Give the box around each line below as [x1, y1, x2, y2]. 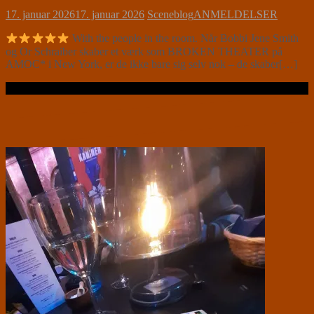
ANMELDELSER [193, 8, 278, 21]
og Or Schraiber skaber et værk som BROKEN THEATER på [6, 45, 282, 57]
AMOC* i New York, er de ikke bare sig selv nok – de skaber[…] [6, 57, 297, 70]
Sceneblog [147, 8, 193, 21]
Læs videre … [6, 81, 69, 94]
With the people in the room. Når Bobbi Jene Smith [69, 32, 299, 45]
